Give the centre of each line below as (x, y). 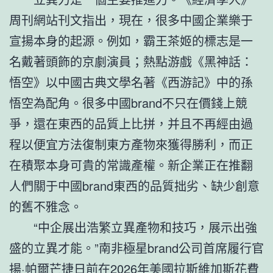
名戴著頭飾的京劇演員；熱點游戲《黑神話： (131, 61)
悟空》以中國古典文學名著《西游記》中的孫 (131, 82)
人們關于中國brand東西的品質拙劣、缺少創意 (134, 185)
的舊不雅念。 (46, 206)
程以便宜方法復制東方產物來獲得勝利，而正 (131, 144)
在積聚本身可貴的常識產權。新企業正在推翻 (131, 165)
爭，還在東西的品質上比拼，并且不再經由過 (131, 123)
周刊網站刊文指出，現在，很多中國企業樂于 (131, 19)
